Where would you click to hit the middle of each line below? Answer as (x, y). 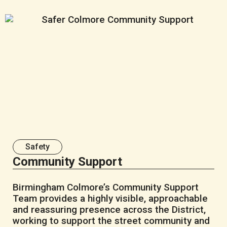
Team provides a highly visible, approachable (110, 199)
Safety (37, 147)
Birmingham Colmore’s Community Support (106, 187)
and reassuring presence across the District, (109, 210)
